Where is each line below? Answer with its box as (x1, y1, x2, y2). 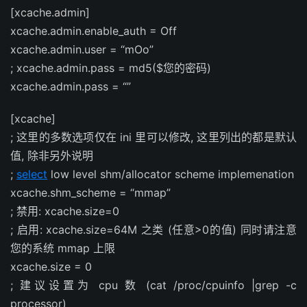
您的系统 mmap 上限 (10, 241, 115, 255)
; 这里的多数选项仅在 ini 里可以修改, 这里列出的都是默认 (10, 130, 297, 144)
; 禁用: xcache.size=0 (10, 204, 119, 218)
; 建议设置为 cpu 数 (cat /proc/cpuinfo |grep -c (10, 278, 297, 292)
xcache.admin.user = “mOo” (10, 42, 153, 56)
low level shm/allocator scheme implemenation (47, 167, 294, 181)
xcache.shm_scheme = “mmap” (10, 186, 171, 199)
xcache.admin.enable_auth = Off (10, 24, 177, 38)
